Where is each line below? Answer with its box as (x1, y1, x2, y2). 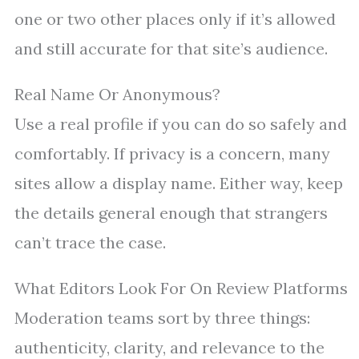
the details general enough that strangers (14, 203, 328, 224)
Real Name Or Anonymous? (14, 84, 220, 105)
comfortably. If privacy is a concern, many (14, 143, 330, 164)
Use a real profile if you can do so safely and (14, 114, 347, 135)
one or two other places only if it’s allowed (14, 9, 336, 30)
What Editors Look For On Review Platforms (14, 278, 348, 299)
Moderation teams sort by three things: (14, 308, 310, 329)
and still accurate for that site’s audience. (14, 38, 328, 59)
